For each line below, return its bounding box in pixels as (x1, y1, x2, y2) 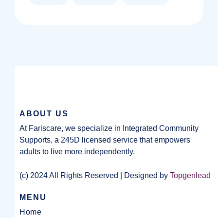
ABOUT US (19, 109, 69, 118)
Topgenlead (170, 171, 211, 180)
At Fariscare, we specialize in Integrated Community (19, 124, 199, 132)
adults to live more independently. (19, 147, 135, 156)
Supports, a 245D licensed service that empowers (19, 136, 190, 144)
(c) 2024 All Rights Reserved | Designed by (19, 171, 170, 180)
